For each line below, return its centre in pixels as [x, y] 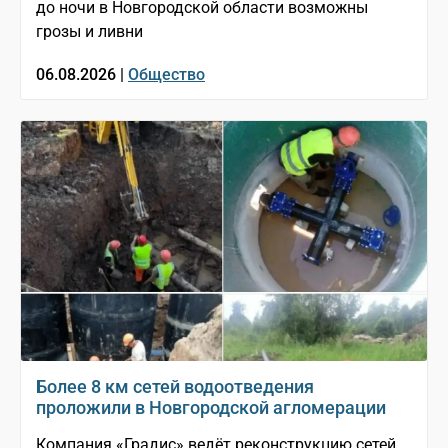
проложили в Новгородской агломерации [211, 408]
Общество [166, 75]
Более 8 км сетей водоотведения [175, 387]
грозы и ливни [89, 32]
